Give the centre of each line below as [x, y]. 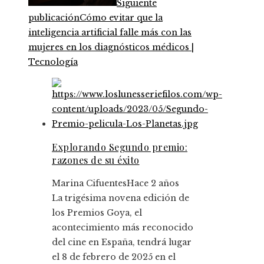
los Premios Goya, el [97, 212]
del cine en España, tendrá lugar [122, 242]
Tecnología [53, 62]
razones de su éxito [96, 160]
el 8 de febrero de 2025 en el [114, 257]
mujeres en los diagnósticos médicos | [111, 47]
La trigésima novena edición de [121, 198]
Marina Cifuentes [89, 183]
